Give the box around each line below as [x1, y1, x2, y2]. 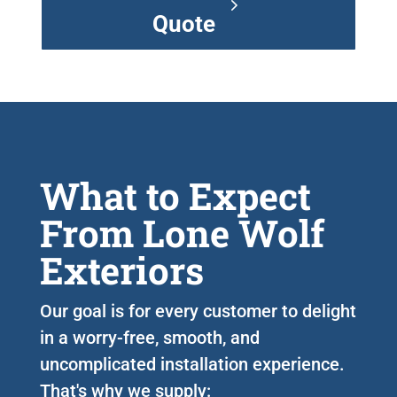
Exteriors [39, 245, 204, 294]
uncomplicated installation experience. [39, 353, 345, 375]
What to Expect [39, 170, 311, 220]
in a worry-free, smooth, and [39, 326, 260, 348]
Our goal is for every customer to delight [39, 300, 356, 322]
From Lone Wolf [39, 207, 324, 257]
